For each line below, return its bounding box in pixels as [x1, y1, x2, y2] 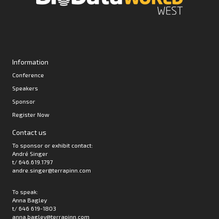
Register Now [12, 110, 49, 118]
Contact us [12, 128, 46, 136]
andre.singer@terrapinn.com [12, 166, 91, 174]
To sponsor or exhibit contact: [12, 141, 93, 149]
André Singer [12, 150, 48, 157]
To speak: [12, 188, 38, 195]
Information [12, 57, 48, 66]
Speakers [12, 84, 38, 91]
